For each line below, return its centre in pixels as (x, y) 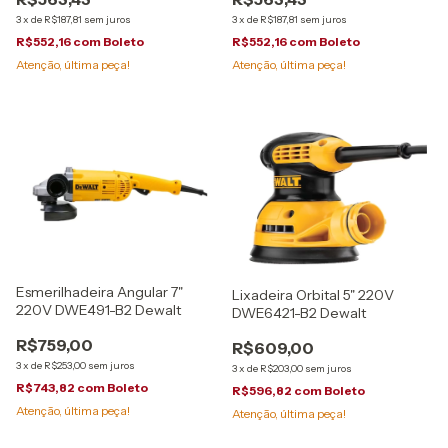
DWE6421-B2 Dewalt (299, 312)
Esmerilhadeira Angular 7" (99, 291)
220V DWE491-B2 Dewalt (99, 309)
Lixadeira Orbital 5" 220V (313, 294)
